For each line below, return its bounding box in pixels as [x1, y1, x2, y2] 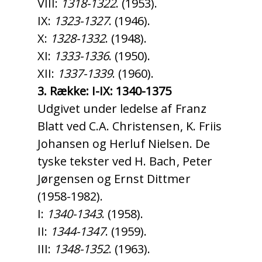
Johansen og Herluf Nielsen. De [37, 136, 210, 152]
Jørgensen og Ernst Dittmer [37, 171, 191, 187]
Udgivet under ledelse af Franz [37, 101, 206, 117]
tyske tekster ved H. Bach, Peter [37, 153, 212, 170]
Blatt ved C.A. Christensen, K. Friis [37, 118, 222, 135]
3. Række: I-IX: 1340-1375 [37, 83, 172, 99]
